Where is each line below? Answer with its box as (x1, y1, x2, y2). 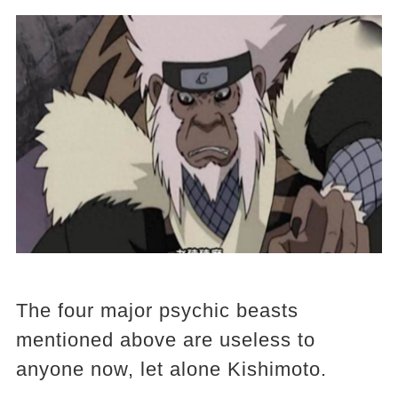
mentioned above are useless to (15, 328, 315, 351)
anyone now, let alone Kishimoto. (15, 357, 327, 380)
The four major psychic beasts (15, 298, 298, 322)
